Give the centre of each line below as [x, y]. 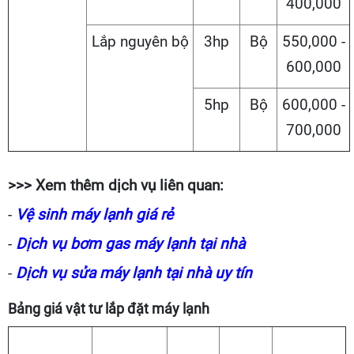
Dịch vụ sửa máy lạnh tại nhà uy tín [134, 273]
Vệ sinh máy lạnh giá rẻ [94, 215]
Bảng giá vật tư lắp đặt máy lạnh [109, 309]
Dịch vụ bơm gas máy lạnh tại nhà [130, 244]
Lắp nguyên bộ [140, 42]
